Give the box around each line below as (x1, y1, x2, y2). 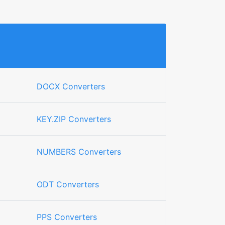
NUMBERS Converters (37, 147, 121, 157)
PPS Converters (37, 212, 97, 222)
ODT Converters (37, 179, 99, 189)
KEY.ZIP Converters (37, 114, 111, 124)
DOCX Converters (37, 81, 105, 91)
